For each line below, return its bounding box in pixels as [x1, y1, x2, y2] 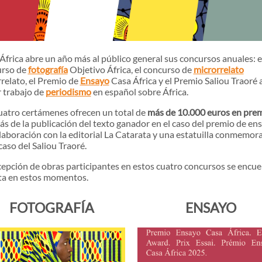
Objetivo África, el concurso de [67, 64, 192, 75]
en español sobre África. [91, 86, 188, 97]
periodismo [45, 86, 91, 97]
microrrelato [193, 64, 244, 75]
